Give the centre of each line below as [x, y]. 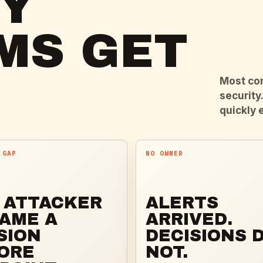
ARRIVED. [189, 220]
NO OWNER [164, 154]
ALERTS [182, 203]
